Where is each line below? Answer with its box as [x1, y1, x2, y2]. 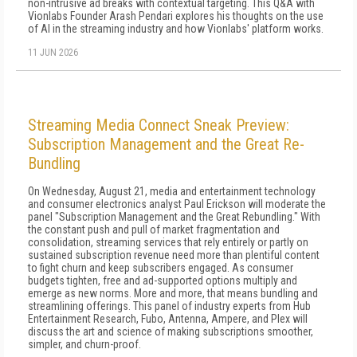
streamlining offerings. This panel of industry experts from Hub [28, 300, 311, 312]
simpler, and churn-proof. [28, 338, 141, 351]
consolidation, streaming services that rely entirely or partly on [28, 236, 308, 249]
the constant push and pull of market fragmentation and [28, 223, 280, 236]
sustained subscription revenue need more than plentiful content [28, 249, 320, 261]
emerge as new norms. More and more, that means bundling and [28, 287, 318, 300]
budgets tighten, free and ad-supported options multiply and [28, 274, 297, 287]
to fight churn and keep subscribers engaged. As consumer [28, 261, 293, 274]
